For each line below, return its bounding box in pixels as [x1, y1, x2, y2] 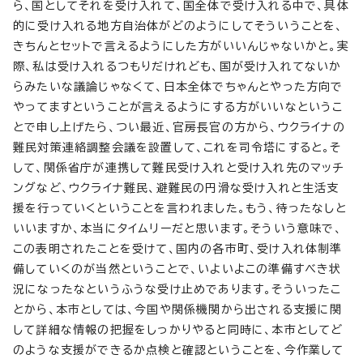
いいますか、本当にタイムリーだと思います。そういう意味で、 [13, 222, 342, 234]
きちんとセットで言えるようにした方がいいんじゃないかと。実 [13, 40, 349, 52]
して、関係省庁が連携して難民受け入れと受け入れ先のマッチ [13, 161, 344, 173]
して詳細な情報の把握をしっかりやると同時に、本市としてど [13, 323, 344, 335]
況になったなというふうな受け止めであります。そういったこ [13, 283, 342, 295]
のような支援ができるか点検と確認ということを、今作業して [13, 344, 344, 356]
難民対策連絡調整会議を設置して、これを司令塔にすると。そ [13, 141, 342, 153]
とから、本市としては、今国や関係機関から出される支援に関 [13, 303, 343, 315]
